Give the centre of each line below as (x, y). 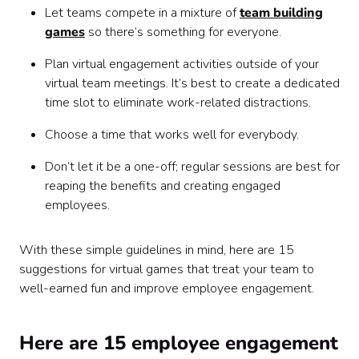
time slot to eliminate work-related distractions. (178, 103)
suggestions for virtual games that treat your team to (167, 269)
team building (281, 13)
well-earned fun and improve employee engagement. (167, 288)
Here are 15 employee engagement (179, 343)
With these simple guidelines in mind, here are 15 (157, 250)
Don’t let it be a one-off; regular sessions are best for (192, 167)
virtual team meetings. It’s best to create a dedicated (192, 83)
